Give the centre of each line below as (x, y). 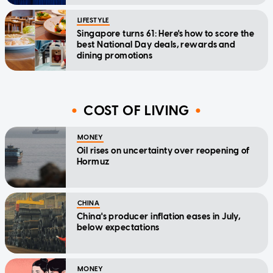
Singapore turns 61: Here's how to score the (166, 34)
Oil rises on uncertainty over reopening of (163, 151)
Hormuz (93, 161)
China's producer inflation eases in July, (159, 216)
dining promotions (115, 55)
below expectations (118, 227)
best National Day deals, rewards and (156, 44)
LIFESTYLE (93, 20)
